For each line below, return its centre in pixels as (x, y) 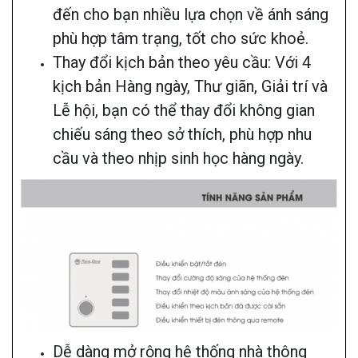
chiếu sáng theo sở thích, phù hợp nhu (182, 135)
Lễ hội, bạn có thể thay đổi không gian (184, 111)
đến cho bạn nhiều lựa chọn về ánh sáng (191, 15)
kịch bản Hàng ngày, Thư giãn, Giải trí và (190, 87)
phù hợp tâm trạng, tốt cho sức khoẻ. (181, 39)
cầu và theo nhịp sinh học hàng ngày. (178, 159)
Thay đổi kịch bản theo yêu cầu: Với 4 (182, 63)
